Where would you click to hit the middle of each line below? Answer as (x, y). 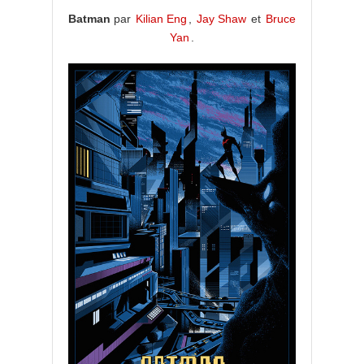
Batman (89, 19)
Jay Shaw (221, 19)
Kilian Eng (161, 19)
